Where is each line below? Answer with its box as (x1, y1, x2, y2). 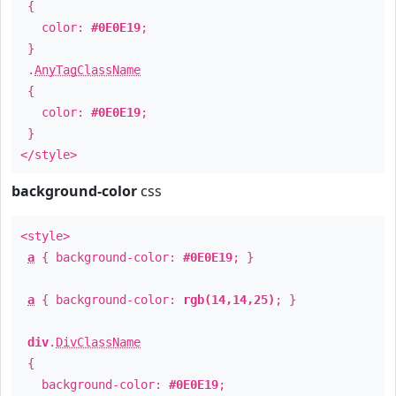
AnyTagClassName (34, 63, 141, 77)
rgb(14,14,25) (183, 293, 275, 307)
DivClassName (56, 335, 141, 349)
